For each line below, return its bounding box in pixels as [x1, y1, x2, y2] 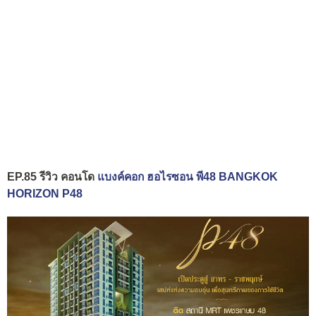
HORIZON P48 [7, 187, 83, 200]
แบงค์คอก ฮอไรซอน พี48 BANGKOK [97, 170, 278, 183]
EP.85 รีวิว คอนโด [7, 170, 97, 183]
